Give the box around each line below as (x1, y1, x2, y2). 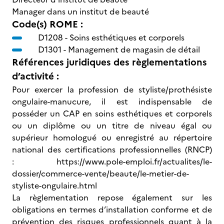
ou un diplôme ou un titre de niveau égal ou (12, 119, 212, 131)
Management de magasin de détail (68, 43, 200, 55)
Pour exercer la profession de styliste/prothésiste (12, 83, 212, 95)
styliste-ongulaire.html (12, 179, 99, 191)
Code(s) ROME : (12, 17, 83, 31)
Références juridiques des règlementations (12, 55, 207, 69)
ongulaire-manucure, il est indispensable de (12, 95, 212, 107)
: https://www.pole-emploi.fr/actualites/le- (12, 155, 212, 167)
